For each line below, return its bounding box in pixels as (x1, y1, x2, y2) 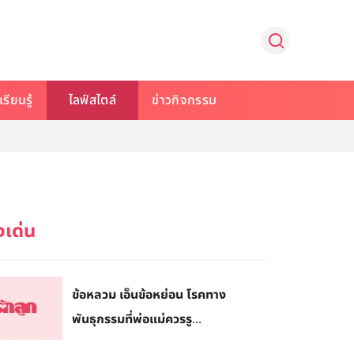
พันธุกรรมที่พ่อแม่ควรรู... (72, 310, 201, 327)
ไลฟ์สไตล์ (68, 91, 117, 110)
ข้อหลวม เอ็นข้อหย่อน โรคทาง (72, 285, 226, 303)
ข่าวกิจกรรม (152, 91, 217, 110)
